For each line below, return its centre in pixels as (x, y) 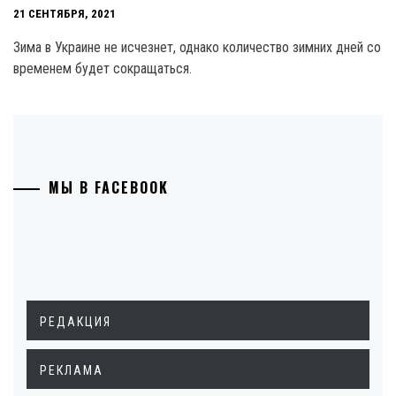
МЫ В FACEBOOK (109, 187)
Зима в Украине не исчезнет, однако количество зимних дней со (197, 47)
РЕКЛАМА (72, 370)
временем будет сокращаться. (103, 69)
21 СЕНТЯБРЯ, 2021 (65, 14)
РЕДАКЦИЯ (76, 322)
